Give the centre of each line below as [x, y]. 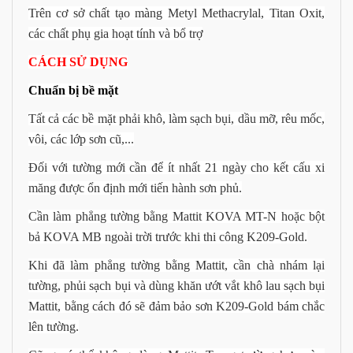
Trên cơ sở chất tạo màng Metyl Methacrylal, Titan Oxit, [176, 13]
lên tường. [54, 327]
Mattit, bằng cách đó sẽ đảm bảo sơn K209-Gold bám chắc [176, 307]
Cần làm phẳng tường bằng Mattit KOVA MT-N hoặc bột [176, 217]
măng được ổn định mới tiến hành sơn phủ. [135, 188]
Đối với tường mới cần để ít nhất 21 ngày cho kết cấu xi [176, 168]
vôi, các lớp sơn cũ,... [81, 139]
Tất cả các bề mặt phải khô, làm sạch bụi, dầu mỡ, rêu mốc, [176, 119]
